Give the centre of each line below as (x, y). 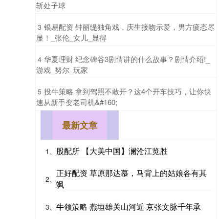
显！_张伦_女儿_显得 (71, 37)
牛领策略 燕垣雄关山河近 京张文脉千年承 (129, 206)
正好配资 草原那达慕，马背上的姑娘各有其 (131, 173)
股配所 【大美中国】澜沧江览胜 (112, 151)
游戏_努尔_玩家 (62, 69)
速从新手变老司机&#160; (77, 102)
